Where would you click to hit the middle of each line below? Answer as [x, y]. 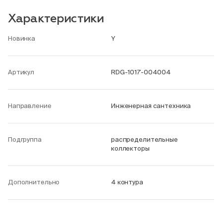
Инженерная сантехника [151, 106]
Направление [30, 106]
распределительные [144, 139]
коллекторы [130, 148]
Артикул [21, 72]
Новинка [22, 38]
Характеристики [56, 19]
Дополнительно [34, 182]
